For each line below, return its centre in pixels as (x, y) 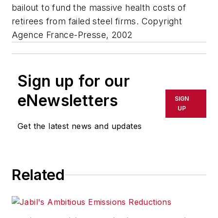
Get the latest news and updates (80, 126)
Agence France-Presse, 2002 (72, 35)
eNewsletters (68, 101)
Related (38, 175)
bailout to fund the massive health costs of (99, 8)
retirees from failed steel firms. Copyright (97, 21)
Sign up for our (74, 81)
